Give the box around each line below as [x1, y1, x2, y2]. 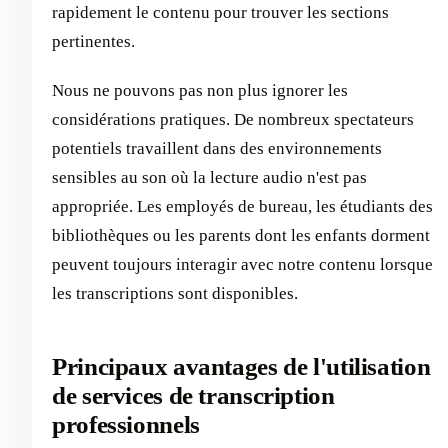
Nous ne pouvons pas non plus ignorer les [52, 81, 348, 100]
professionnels [52, 411, 200, 438]
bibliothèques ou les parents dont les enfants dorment [52, 226, 430, 245]
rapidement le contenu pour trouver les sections [52, 3, 389, 22]
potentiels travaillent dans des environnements [52, 139, 382, 158]
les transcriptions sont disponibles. [52, 284, 298, 303]
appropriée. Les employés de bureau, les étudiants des [52, 197, 433, 216]
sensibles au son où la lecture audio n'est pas [52, 168, 367, 187]
